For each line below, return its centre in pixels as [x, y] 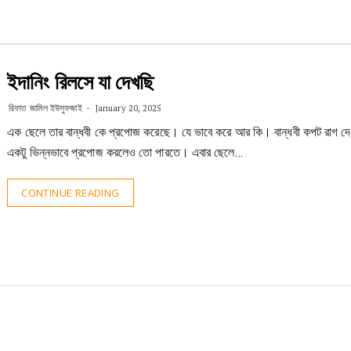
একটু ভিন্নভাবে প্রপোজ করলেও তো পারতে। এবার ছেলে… [125, 152]
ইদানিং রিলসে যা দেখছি [81, 82]
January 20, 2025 [127, 108]
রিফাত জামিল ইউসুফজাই [45, 108]
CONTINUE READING [71, 193]
